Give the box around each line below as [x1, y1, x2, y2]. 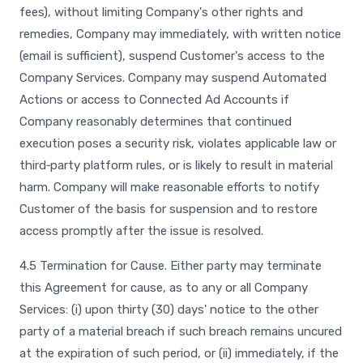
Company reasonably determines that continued [19, 114, 292, 129]
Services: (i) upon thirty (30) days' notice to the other [19, 302, 318, 317]
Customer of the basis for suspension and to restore [19, 202, 318, 216]
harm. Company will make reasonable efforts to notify [19, 180, 319, 194]
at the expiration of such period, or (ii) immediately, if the [19, 346, 339, 361]
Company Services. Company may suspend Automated [19, 70, 327, 85]
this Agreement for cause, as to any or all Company [19, 280, 308, 295]
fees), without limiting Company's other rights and [19, 5, 303, 19]
